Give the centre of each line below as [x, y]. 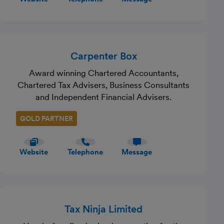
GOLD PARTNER [46, 118]
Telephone [85, 152]
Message [137, 152]
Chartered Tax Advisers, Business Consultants [104, 85]
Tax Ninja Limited [104, 209]
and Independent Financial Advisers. [104, 97]
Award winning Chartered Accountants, [103, 73]
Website [34, 152]
